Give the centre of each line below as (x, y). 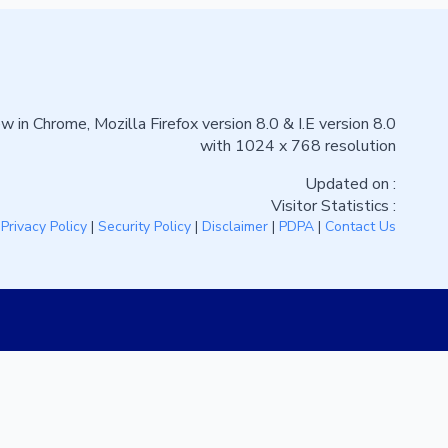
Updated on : (350, 183)
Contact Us (360, 226)
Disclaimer (234, 226)
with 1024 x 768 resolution (297, 145)
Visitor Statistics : (333, 205)
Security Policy (144, 226)
